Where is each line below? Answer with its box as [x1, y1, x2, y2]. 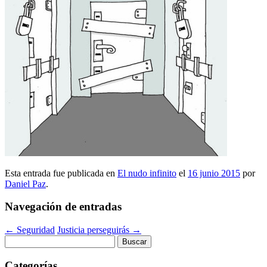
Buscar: [4, 235, 33, 246]
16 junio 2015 [188, 167, 240, 178]
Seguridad [14, 225, 55, 235]
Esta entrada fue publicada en [5, 167, 117, 178]
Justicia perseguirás [57, 225, 132, 235]
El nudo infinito [117, 167, 176, 178]
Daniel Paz [5, 178, 46, 189]
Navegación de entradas [5, 200, 122, 213]
